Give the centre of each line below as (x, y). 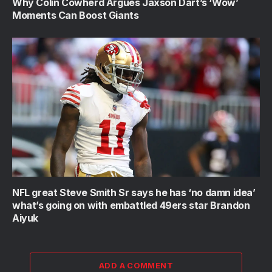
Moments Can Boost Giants (76, 15)
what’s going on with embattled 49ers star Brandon (131, 206)
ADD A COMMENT (136, 266)
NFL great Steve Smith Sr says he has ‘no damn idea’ (134, 193)
